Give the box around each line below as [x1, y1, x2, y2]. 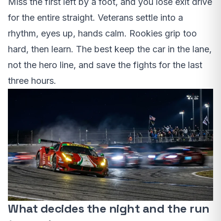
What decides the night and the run [8, 201, 210, 217]
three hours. [8, 75, 56, 86]
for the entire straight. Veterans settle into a [8, 12, 183, 23]
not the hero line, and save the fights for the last [8, 60, 202, 71]
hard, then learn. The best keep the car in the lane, [8, 44, 212, 55]
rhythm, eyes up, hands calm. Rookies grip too [8, 28, 197, 39]
